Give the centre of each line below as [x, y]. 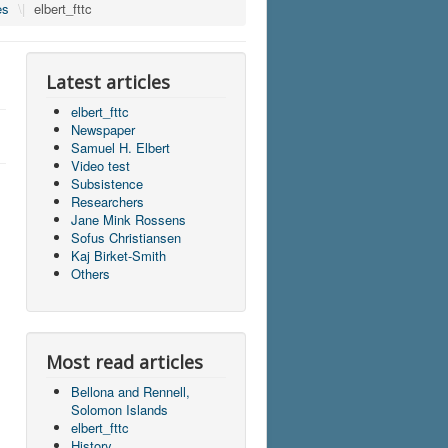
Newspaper [103, 129]
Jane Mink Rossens [128, 219]
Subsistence [107, 183]
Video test [100, 165]
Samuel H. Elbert [120, 147]
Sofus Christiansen [126, 237]
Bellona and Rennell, [130, 391]
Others [90, 273]
